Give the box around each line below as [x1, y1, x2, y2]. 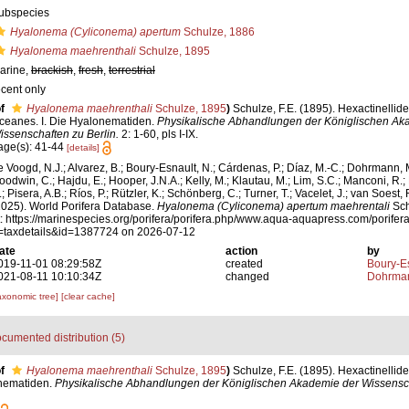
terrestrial [109, 64, 155, 77]
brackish [31, 64, 73, 77]
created [225, 257, 264, 271]
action [225, 245, 258, 258]
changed [225, 270, 270, 284]
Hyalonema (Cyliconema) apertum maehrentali [157, 200, 390, 214]
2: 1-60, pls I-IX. [119, 128, 198, 141]
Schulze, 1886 [181, 26, 255, 38]
